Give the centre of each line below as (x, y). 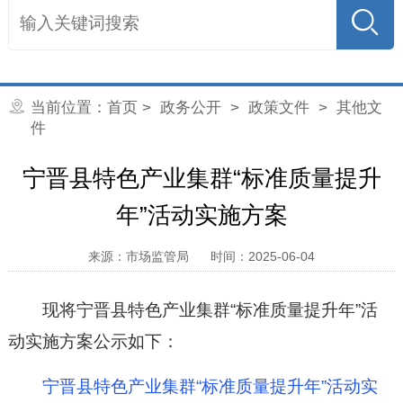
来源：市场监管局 (139, 257)
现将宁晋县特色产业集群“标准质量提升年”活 (210, 309)
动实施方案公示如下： (93, 341)
